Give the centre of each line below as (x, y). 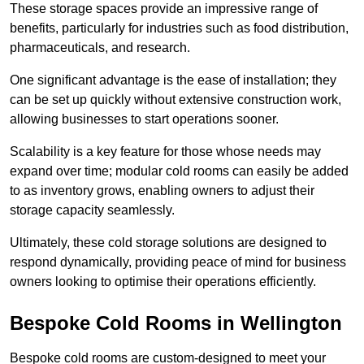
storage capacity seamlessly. (92, 210)
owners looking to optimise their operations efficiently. (163, 282)
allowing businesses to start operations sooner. (144, 119)
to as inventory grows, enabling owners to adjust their (162, 191)
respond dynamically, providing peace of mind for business (178, 262)
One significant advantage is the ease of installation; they (173, 80)
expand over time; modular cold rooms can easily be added (179, 171)
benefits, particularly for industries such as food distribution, (179, 28)
